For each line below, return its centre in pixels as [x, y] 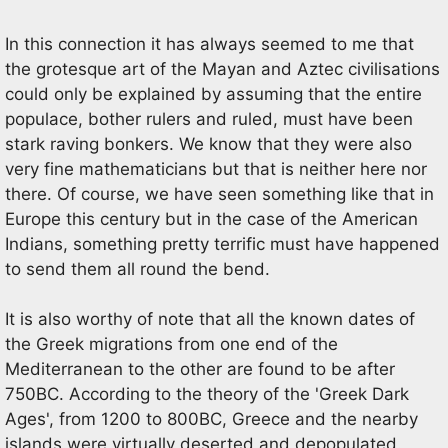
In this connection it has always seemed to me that [209, 43]
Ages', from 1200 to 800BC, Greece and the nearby [211, 419]
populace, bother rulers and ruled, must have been [209, 118]
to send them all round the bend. [137, 268]
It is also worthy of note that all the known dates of [210, 319]
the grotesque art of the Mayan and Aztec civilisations [222, 68]
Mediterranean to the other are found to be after [200, 369]
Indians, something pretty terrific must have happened [222, 243]
